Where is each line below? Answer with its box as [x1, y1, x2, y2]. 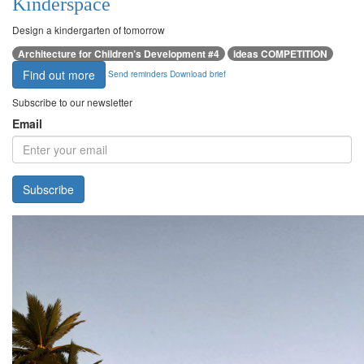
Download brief [170, 67, 226, 80]
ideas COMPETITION [233, 46, 327, 62]
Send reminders [108, 67, 167, 80]
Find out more [23, 67, 95, 84]
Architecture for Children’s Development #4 [18, 46, 219, 62]
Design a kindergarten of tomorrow [12, 23, 165, 37]
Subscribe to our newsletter [12, 95, 132, 110]
